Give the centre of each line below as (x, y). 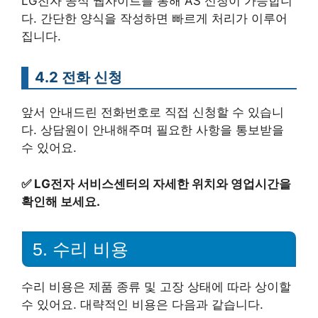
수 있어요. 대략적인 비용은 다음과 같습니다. (142, 305)
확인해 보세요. (61, 201)
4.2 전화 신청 (78, 77)
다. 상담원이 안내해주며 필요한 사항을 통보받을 (153, 130)
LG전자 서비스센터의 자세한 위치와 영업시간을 (163, 183)
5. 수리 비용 (81, 250)
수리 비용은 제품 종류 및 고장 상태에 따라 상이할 (156, 287)
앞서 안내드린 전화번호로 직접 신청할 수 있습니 (153, 112)
